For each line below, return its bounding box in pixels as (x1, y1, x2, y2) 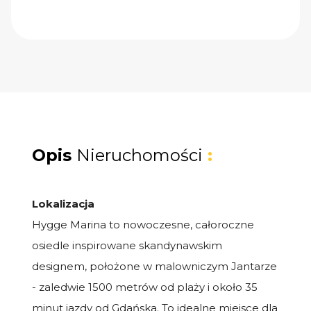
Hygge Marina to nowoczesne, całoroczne (32, 217, 254, 231)
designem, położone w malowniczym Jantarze (32, 259, 277, 273)
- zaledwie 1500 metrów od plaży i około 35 (32, 280, 258, 294)
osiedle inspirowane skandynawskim (32, 238, 222, 252)
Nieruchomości (76, 144, 203, 165)
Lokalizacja (32, 196, 94, 210)
